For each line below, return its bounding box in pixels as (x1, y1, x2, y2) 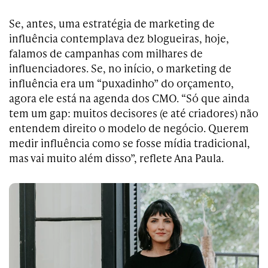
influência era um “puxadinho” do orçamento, (9, 75, 234, 90)
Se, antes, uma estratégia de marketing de (9, 15, 215, 31)
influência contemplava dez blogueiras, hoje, (9, 30, 229, 45)
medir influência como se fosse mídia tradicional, (9, 135, 250, 150)
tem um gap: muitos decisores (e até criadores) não (9, 105, 258, 120)
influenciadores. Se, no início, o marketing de (9, 60, 232, 75)
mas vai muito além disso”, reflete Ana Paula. (9, 150, 224, 165)
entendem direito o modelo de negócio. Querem (9, 120, 249, 135)
